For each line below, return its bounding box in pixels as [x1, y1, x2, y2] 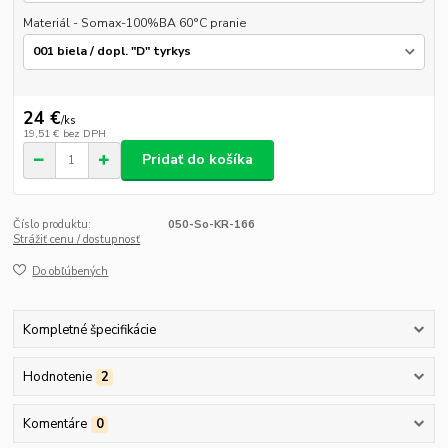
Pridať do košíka [142, 150, 253, 170]
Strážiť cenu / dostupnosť [13, 231, 141, 247]
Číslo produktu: [13, 216, 92, 232]
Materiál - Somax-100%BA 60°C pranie [22, 15, 247, 32]
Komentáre [22, 415, 87, 434]
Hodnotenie [22, 367, 92, 386]
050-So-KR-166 [167, 216, 255, 232]
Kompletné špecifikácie [22, 320, 156, 339]
